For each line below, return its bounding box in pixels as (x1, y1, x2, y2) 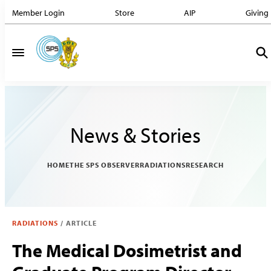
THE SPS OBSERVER (70, 160, 140, 169)
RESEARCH (186, 160, 224, 169)
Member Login (12, 7, 65, 18)
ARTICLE (66, 218, 97, 227)
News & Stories (70, 120, 201, 148)
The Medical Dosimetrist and (12, 239, 242, 262)
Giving (245, 7, 269, 18)
